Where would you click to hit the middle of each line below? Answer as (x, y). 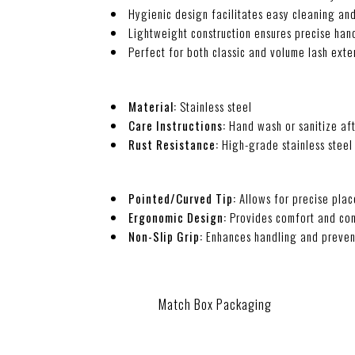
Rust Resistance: (174, 144)
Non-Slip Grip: (167, 236)
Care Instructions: (177, 125)
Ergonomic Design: (179, 217)
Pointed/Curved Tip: (184, 198)
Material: (153, 106)
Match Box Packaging (216, 304)
